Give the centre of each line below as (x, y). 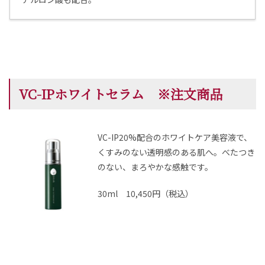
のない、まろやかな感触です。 (156, 167)
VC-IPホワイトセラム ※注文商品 (121, 94)
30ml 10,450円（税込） (146, 194)
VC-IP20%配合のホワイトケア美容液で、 (175, 138)
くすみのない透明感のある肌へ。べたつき (177, 152)
